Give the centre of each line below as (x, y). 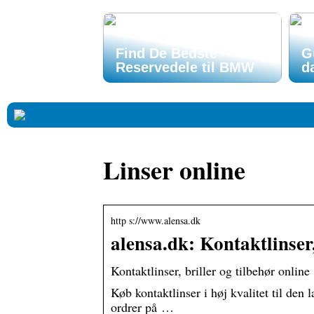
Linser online (174, 170)
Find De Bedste (166, 53)
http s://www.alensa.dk (156, 221)
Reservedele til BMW (185, 67)
